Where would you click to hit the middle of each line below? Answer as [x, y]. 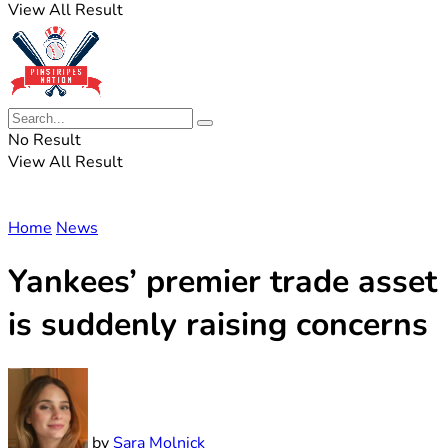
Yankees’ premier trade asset [222, 282]
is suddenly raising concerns [218, 325]
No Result [44, 140]
